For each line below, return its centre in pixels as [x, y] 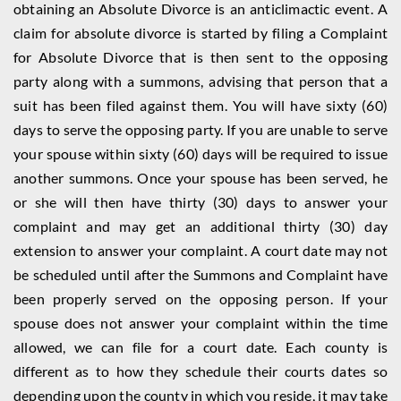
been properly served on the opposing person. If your [200, 299]
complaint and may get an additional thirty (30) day [200, 226]
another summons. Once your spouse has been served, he [200, 178]
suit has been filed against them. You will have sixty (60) [200, 105]
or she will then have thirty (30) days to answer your [200, 202]
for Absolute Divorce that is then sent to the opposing [200, 57]
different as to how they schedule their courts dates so [200, 371]
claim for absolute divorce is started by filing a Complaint [200, 33]
